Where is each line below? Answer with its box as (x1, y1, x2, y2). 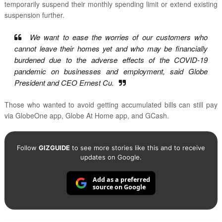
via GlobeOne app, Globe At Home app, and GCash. (4, 111, 169, 121)
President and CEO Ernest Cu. (14, 77, 114, 88)
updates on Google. (80, 153, 142, 162)
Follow (16, 144, 39, 152)
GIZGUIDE (38, 144, 70, 152)
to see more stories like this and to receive (69, 144, 205, 152)
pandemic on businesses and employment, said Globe (14, 66, 208, 77)
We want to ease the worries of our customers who (30, 32, 208, 43)
